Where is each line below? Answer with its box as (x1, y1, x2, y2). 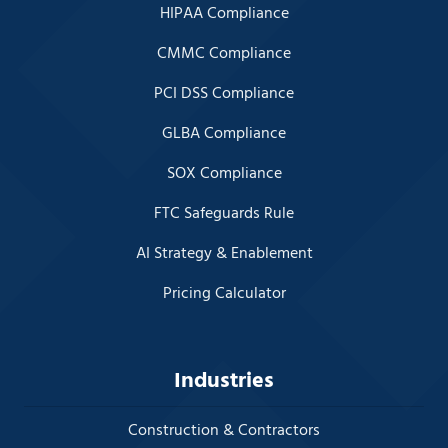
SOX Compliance (166, 160, 282, 187)
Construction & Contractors (128, 417, 320, 444)
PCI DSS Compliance (154, 80, 294, 107)
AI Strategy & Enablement (135, 240, 313, 267)
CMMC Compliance (157, 40, 291, 67)
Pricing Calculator (162, 280, 286, 307)
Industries (174, 363, 274, 399)
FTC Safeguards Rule (154, 200, 294, 227)
